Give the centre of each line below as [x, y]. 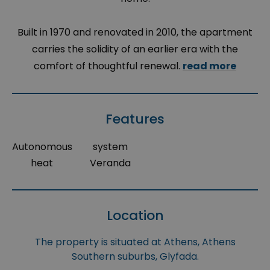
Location [135, 216]
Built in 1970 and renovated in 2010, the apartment [135, 33]
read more [209, 66]
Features [135, 119]
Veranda [111, 163]
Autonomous [42, 147]
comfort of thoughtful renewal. [108, 66]
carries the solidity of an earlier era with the [135, 49]
